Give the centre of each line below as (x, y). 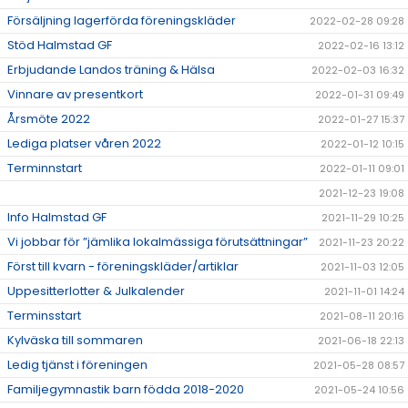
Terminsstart (44, 316)
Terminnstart (45, 168)
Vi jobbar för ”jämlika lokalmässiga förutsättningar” (158, 242)
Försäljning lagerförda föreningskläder (122, 21)
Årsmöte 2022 (49, 119)
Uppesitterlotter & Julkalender (96, 291)
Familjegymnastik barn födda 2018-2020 (126, 390)
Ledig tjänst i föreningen (77, 365)
